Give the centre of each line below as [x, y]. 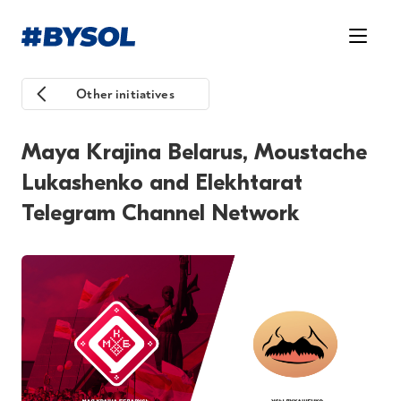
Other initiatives [125, 94]
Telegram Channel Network [161, 213]
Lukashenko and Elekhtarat [162, 183]
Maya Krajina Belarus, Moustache [194, 152]
